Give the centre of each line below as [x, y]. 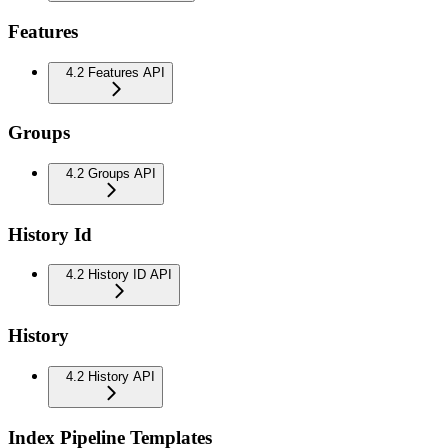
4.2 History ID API [119, 275]
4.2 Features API [115, 72]
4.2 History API [110, 376]
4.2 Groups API [111, 173]
